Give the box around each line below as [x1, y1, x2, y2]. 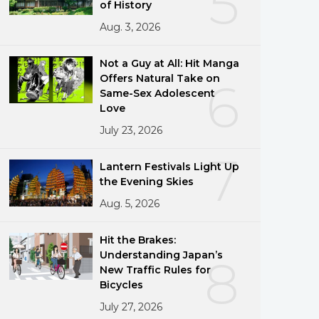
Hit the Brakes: [100, 233, 177, 246]
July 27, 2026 [100, 300, 163, 313]
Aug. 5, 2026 [100, 197, 160, 210]
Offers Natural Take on [100, 71, 221, 85]
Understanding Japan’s [100, 248, 224, 261]
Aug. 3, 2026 [100, 20, 161, 33]
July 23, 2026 [100, 123, 163, 137]
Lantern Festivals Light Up [100, 159, 239, 173]
